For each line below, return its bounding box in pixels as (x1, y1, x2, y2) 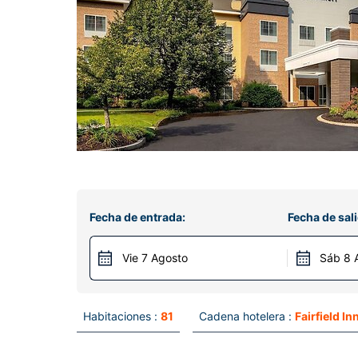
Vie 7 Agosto (122, 251, 188, 265)
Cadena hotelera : (199, 309, 292, 323)
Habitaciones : (83, 309, 157, 323)
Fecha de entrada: (89, 210, 185, 224)
